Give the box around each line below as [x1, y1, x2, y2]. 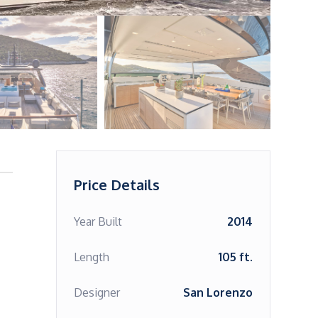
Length [73, 250, 109, 264]
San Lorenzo [183, 285, 253, 300]
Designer [73, 285, 120, 300]
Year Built [73, 214, 122, 229]
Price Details [73, 175, 160, 194]
